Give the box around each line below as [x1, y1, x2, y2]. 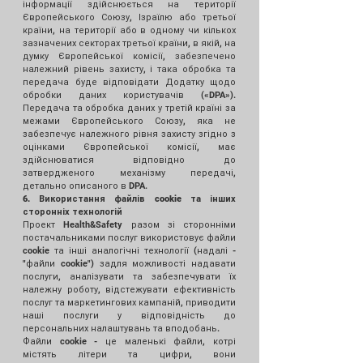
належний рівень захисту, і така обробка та [23, 63, 236, 75]
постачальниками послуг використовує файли [23, 232, 236, 243]
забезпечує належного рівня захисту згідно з [23, 128, 236, 139]
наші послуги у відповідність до [23, 310, 236, 321]
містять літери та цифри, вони [23, 348, 236, 360]
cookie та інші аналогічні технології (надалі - [23, 245, 236, 256]
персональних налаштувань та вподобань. [23, 322, 220, 334]
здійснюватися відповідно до [23, 154, 236, 165]
